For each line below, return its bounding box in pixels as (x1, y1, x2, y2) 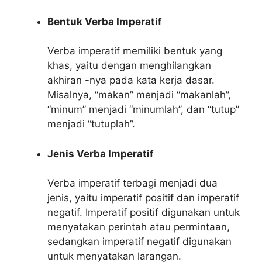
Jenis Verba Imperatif (47, 147, 154, 160)
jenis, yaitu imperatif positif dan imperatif (47, 192, 239, 204)
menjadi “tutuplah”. (47, 118, 135, 130)
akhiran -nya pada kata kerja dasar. (47, 74, 215, 86)
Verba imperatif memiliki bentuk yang (47, 45, 222, 57)
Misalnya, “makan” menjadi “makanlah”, (47, 89, 231, 101)
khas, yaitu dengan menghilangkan (47, 60, 211, 71)
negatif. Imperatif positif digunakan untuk (47, 206, 240, 218)
